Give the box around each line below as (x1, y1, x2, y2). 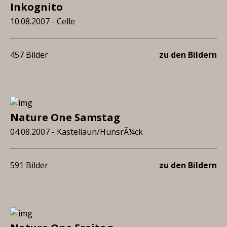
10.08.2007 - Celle (10, 16, 75, 27)
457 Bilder (10, 49, 48, 60)
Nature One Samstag (10, 110, 120, 124)
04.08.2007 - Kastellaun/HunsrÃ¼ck (10, 126, 143, 137)
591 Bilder (10, 160, 48, 171)
